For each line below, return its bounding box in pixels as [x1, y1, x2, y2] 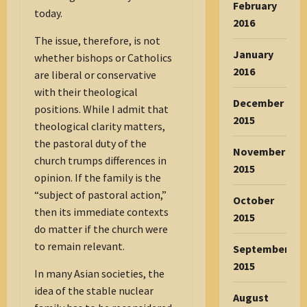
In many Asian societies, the [34, 267, 164, 281]
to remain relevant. [34, 239, 125, 254]
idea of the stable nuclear [34, 284, 153, 298]
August [232, 291, 269, 304]
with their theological [34, 85, 138, 99]
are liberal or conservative [34, 68, 156, 82]
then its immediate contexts [34, 205, 169, 219]
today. [34, 6, 62, 21]
